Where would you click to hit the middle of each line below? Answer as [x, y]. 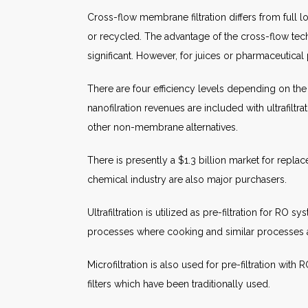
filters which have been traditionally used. [179, 284]
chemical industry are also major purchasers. [187, 179]
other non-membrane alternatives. [163, 127]
